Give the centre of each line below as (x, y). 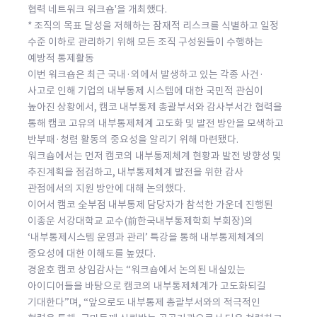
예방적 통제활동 (60, 58)
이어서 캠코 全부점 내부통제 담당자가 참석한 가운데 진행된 (150, 204)
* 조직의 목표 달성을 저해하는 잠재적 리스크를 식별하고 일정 (153, 25)
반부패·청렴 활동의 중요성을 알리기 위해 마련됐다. (133, 139)
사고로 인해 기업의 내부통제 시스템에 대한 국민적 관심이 (145, 90)
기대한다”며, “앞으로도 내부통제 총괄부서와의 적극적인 (144, 302)
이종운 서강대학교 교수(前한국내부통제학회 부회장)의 (140, 220)
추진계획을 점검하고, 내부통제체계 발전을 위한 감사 (135, 172)
